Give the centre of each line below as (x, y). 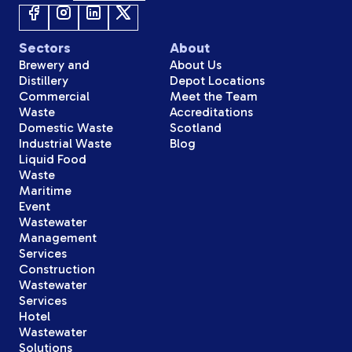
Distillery (44, 81)
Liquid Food (53, 159)
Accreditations (211, 112)
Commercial (54, 97)
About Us (196, 65)
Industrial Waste (65, 144)
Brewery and (54, 65)
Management (58, 238)
